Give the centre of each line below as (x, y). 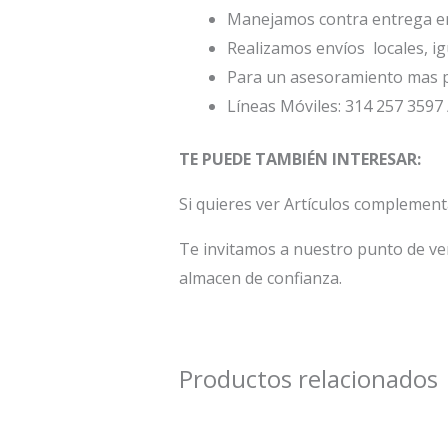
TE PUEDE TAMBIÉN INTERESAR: (299, 158)
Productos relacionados (308, 378)
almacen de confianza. (260, 277)
